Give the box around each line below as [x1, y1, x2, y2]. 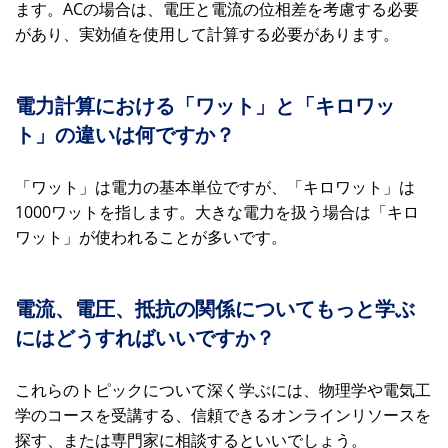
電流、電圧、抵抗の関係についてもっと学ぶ [15, 297, 415, 321]
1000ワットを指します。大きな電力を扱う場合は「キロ [15, 201, 419, 223]
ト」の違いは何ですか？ [15, 123, 235, 147]
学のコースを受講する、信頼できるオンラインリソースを [15, 404, 431, 426]
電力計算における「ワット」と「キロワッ [15, 94, 395, 118]
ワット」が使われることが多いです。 [15, 226, 287, 248]
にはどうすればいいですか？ [15, 326, 275, 350]
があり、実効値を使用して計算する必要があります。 [15, 23, 399, 45]
